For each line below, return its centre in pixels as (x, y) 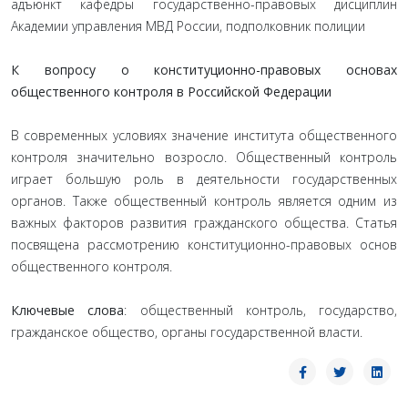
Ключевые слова (68, 310)
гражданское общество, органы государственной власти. (187, 332)
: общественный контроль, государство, (260, 310)
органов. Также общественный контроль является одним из (204, 201)
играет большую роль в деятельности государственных (204, 179)
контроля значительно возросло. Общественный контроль (204, 157)
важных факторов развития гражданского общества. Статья (204, 223)
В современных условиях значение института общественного (204, 135)
